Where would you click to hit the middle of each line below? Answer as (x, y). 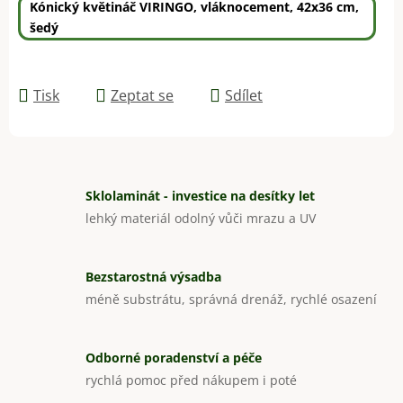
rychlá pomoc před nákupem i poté (191, 381)
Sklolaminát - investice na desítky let (200, 196)
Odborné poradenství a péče (174, 358)
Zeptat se (142, 95)
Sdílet (244, 95)
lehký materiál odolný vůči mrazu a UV (201, 219)
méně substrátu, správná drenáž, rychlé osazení (231, 300)
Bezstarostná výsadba (153, 277)
